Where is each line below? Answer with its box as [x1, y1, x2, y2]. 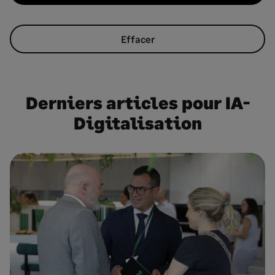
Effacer [120, 33, 155, 45]
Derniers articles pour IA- [25, 92, 250, 113]
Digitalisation [73, 112, 202, 133]
